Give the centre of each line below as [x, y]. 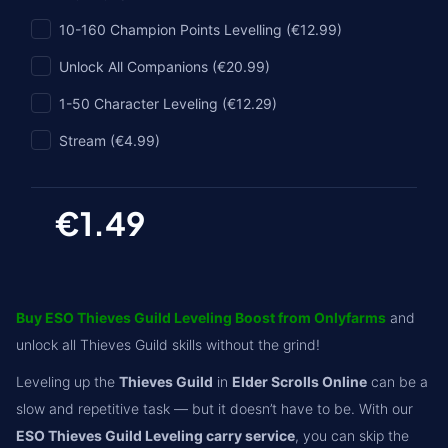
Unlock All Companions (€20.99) [164, 66]
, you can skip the [352, 435]
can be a [397, 381]
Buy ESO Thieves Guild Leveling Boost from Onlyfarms [201, 317]
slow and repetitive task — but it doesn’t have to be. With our [214, 408]
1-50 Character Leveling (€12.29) [168, 103]
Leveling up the [67, 381]
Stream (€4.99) [109, 140]
